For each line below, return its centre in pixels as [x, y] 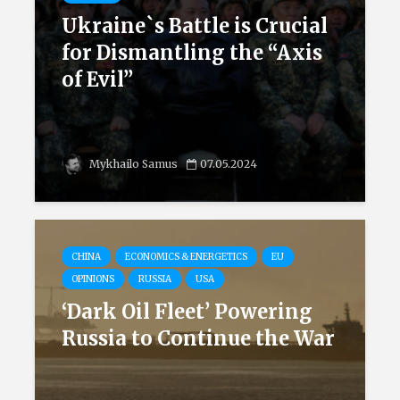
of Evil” [97, 79]
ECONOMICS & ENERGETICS [186, 257]
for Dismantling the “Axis [192, 53]
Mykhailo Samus [132, 164]
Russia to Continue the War [198, 338]
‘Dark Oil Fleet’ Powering [187, 312]
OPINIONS [93, 279]
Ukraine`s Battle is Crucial [195, 26]
